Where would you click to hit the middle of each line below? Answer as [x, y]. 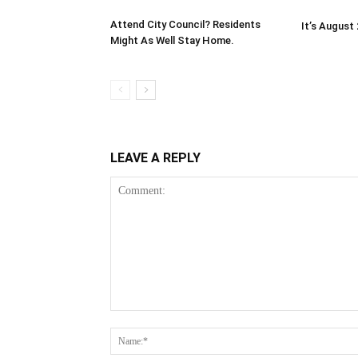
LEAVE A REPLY [155, 158]
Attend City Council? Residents [185, 24]
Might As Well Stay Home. [172, 40]
